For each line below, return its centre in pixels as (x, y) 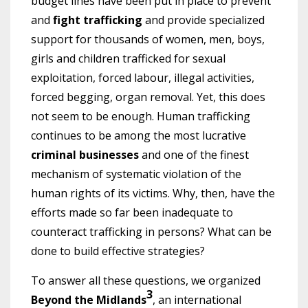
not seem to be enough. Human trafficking (141, 116)
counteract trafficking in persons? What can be (151, 231)
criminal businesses (85, 154)
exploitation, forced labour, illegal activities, (143, 77)
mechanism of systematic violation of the (136, 174)
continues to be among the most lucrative (139, 135)
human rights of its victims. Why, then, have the (153, 193)
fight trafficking (96, 20)
